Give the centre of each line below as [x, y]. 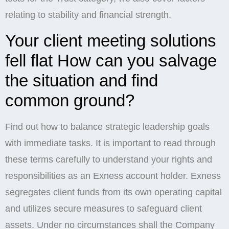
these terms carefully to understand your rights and [109, 159]
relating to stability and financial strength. [88, 15]
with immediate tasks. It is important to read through [110, 143]
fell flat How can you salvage [111, 60]
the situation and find [82, 80]
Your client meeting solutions [111, 40]
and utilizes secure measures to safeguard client [104, 208]
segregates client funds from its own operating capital [113, 192]
